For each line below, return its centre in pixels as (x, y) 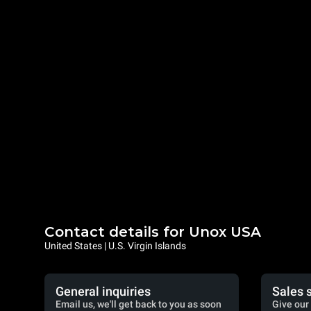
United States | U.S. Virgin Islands (115, 246)
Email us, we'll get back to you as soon (138, 304)
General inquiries (103, 291)
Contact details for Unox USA (153, 232)
